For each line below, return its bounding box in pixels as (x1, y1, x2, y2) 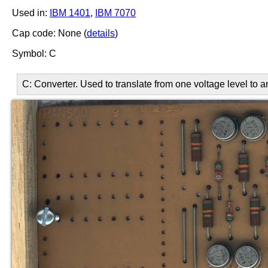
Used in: (12, 8, 50, 18)
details (87, 28, 115, 38)
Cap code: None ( (12, 28, 87, 38)
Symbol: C (12, 48, 56, 59)
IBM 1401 (50, 8, 90, 18)
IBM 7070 (95, 8, 136, 18)
